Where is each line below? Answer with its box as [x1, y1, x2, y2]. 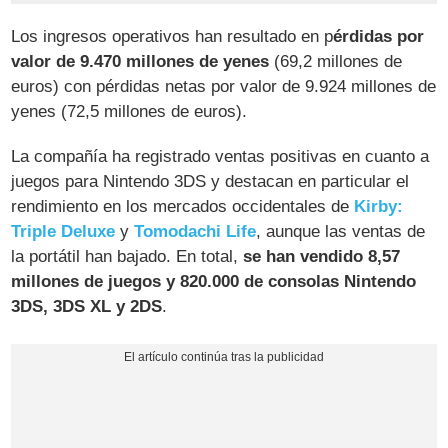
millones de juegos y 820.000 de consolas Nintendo [11, 271, 417, 291]
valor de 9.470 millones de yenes [11, 51, 270, 71]
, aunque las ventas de [256, 221, 426, 241]
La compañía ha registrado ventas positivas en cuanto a [11, 146, 430, 166]
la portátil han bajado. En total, [11, 246, 244, 266]
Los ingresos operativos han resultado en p [11, 26, 334, 46]
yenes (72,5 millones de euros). [11, 101, 248, 121]
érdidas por [333, 26, 425, 46]
